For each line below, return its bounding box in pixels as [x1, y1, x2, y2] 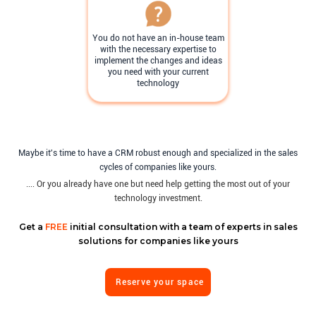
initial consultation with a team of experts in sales [67, 221, 298, 232]
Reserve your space [115, 276, 205, 287]
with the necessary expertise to [99, 44, 217, 55]
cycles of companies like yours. [99, 162, 217, 173]
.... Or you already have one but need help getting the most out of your [26, 179, 290, 190]
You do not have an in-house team [92, 33, 224, 44]
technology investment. [114, 193, 202, 204]
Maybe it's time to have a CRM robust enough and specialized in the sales [18, 148, 298, 159]
